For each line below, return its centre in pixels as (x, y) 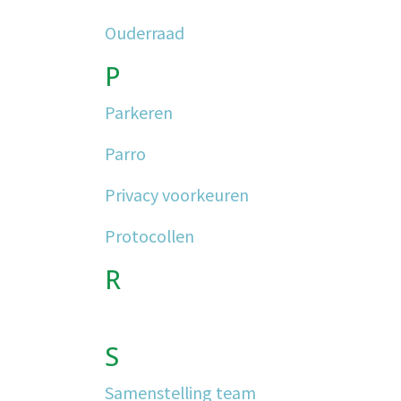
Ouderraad (145, 32)
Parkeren (139, 112)
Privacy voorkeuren (177, 194)
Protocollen (149, 235)
